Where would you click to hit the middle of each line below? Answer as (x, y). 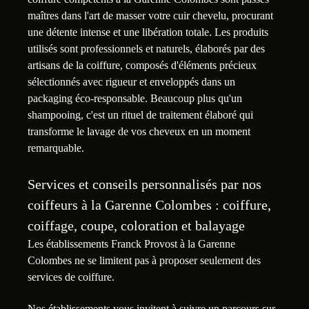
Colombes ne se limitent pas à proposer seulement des (144, 261)
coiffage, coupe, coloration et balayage (136, 226)
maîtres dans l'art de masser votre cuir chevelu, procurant (150, 16)
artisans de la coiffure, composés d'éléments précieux (142, 66)
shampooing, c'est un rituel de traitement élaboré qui (140, 115)
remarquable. (56, 148)
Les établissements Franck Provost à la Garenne (131, 244)
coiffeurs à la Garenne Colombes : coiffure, (149, 205)
